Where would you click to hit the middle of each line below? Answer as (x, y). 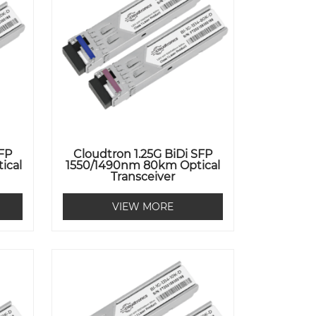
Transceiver (143, 177)
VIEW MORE (143, 207)
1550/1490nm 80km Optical (143, 166)
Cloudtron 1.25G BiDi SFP (143, 154)
